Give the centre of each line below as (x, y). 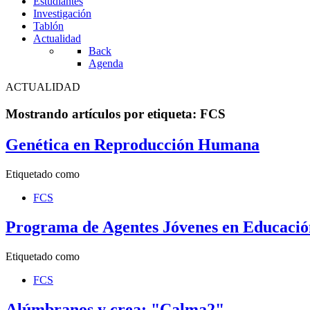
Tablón (48, 26)
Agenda (106, 64)
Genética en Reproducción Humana (133, 145)
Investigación (62, 14)
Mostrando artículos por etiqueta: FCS (116, 114)
